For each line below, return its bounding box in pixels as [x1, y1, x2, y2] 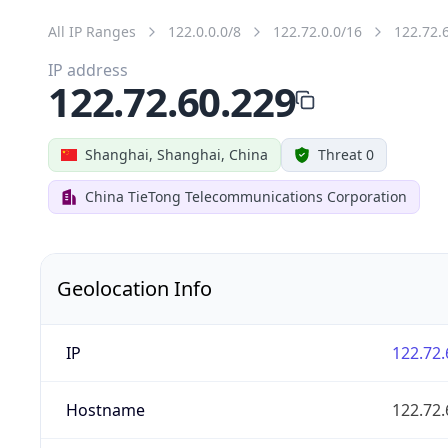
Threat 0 [318, 144, 374, 164]
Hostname [65, 398, 145, 421]
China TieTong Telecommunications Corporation [85, 186, 407, 206]
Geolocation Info [57, 274, 212, 302]
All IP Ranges [48, 21, 136, 41]
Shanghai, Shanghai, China [85, 144, 268, 164]
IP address [48, 58, 128, 81]
